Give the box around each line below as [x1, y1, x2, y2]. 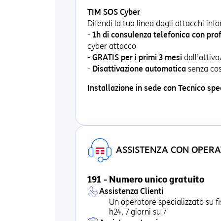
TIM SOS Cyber [87, 7, 140, 17]
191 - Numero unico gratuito [87, 174, 204, 185]
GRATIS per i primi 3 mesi [92, 53, 182, 62]
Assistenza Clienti [99, 186, 163, 196]
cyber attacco [87, 41, 136, 51]
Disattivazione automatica [92, 64, 186, 74]
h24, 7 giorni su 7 [109, 207, 166, 217]
